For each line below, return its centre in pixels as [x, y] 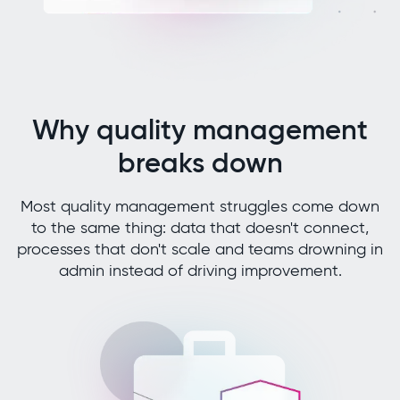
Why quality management [200, 130]
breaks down [200, 163]
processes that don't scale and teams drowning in [200, 250]
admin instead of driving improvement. [200, 271]
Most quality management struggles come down [200, 207]
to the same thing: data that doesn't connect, [200, 228]
